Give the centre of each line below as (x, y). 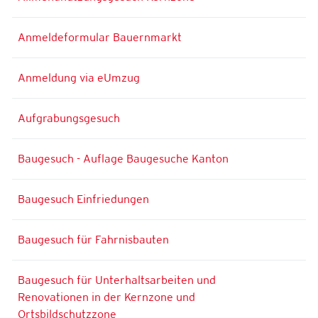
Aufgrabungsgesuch (69, 118)
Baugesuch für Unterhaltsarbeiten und (117, 280)
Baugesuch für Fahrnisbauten (93, 239)
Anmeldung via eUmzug (79, 77)
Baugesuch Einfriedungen (83, 199)
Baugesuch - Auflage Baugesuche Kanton (123, 158)
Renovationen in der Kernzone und (106, 297)
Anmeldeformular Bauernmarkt (100, 37)
